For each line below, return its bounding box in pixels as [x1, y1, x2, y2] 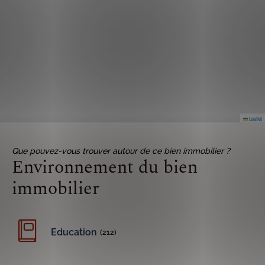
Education [51, 227, 97, 238]
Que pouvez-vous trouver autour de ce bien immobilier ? [12, 146, 230, 156]
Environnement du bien [12, 154, 198, 181]
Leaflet [248, 115, 262, 122]
